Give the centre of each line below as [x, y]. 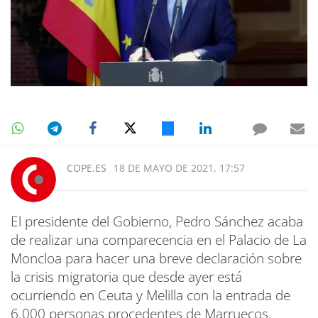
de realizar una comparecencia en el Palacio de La [159, 240]
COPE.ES [87, 168]
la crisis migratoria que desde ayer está [126, 277]
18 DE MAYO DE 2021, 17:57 [179, 168]
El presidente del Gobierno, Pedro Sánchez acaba [157, 222]
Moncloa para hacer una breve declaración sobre [156, 259]
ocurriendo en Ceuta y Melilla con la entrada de [150, 296]
